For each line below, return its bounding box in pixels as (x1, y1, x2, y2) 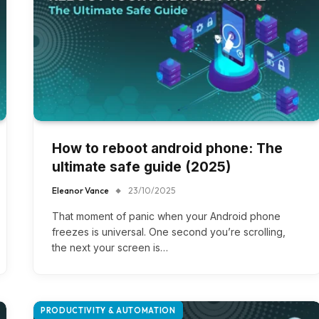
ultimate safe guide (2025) (52, 158, 231, 175)
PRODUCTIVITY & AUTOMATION (41, 305, 176, 315)
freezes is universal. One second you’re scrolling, (52, 225, 286, 238)
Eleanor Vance (52, 184, 109, 196)
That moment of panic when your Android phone (52, 209, 281, 222)
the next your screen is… (52, 241, 168, 253)
